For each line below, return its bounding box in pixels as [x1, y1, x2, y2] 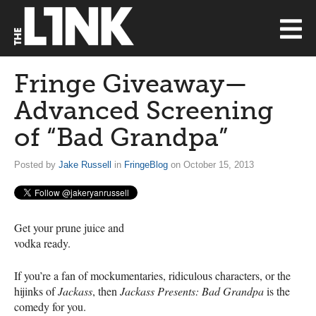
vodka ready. [14, 235, 71, 250]
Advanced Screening [14, 95, 274, 126]
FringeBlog [124, 159, 168, 170]
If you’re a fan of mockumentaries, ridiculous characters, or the [14, 267, 291, 283]
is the [264, 283, 290, 298]
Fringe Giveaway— [14, 68, 248, 99]
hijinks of [14, 283, 58, 298]
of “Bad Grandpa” [14, 122, 228, 152]
